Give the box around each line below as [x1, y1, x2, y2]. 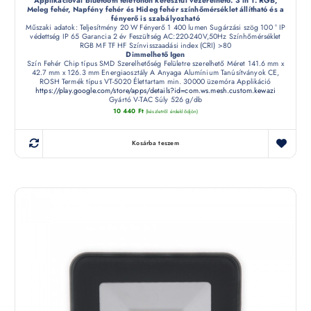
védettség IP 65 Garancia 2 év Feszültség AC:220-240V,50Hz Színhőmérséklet [30, 31, 281, 42]
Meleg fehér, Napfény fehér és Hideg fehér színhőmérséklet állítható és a [26, 3, 285, 15]
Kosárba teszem [132, 139, 179, 148]
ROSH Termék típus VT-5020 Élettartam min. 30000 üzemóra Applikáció [40, 76, 271, 87]
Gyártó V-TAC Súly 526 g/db [109, 94, 202, 105]
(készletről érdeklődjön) [146, 108, 199, 116]
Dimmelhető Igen [126, 49, 185, 60]
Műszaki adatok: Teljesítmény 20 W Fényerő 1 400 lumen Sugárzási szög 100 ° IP [25, 22, 286, 33]
